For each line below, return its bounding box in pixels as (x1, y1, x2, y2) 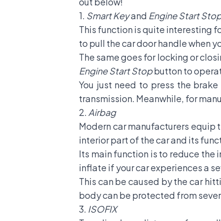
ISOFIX (88, 203, 117, 215)
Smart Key (86, 10, 129, 22)
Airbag (88, 107, 116, 118)
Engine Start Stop (79, 65, 152, 77)
